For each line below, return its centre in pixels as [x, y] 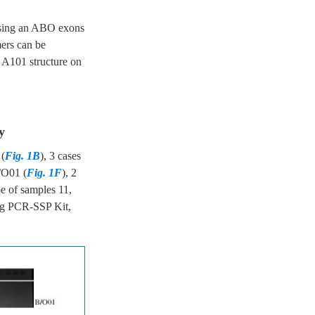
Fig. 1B [22, 156]
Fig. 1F [44, 173]
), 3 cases [60, 156]
